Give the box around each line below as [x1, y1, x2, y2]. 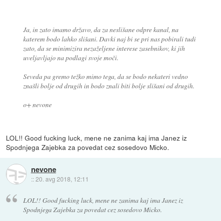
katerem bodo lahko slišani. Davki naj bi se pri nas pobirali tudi [23, 34, 196, 43]
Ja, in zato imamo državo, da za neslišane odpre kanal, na [23, 24, 179, 34]
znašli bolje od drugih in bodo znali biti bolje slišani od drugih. [23, 80, 194, 90]
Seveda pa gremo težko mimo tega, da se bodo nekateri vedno [23, 71, 188, 81]
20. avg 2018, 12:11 [35, 174, 89, 183]
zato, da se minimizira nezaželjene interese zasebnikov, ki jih [23, 43, 185, 53]
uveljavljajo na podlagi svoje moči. [23, 52, 118, 62]
